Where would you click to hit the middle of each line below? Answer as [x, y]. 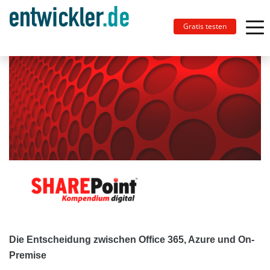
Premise [28, 256]
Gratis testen [205, 26]
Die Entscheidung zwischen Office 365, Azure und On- [132, 240]
